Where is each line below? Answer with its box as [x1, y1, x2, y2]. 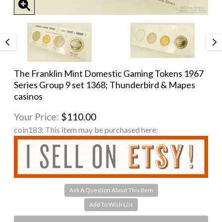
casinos [14, 90, 43, 102]
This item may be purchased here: [45, 124, 158, 134]
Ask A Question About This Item [69, 186, 153, 194]
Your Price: [14, 111, 61, 122]
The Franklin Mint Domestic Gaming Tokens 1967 [14, 67, 204, 79]
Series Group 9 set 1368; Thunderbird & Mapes [14, 79, 195, 90]
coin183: [14, 124, 45, 134]
